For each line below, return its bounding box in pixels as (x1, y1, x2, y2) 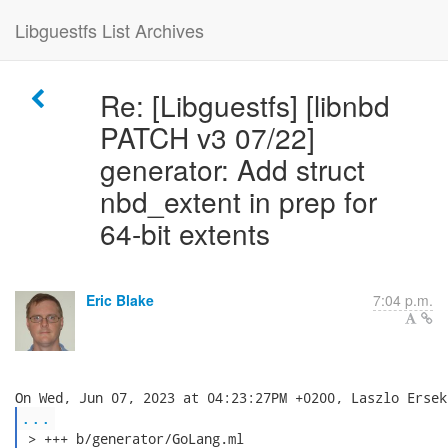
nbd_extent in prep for (99, 181, 377, 221)
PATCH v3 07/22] (99, 117, 315, 157)
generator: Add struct (99, 149, 365, 189)
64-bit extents (99, 213, 270, 253)
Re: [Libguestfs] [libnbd (99, 85, 390, 125)
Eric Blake (86, 290, 154, 310)
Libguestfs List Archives (15, 17, 204, 43)
